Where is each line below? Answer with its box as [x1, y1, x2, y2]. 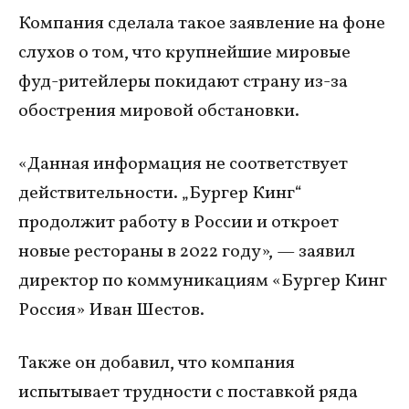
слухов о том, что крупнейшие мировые [18, 39, 351, 66]
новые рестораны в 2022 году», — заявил [18, 238, 355, 265]
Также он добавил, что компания [18, 350, 295, 376]
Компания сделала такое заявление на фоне [18, 10, 385, 37]
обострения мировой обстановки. [18, 98, 303, 124]
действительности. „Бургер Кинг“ [18, 180, 302, 206]
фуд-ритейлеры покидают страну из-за [18, 68, 348, 95]
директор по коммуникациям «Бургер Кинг [18, 267, 387, 294]
